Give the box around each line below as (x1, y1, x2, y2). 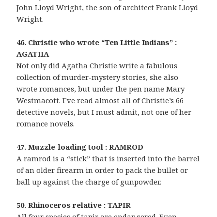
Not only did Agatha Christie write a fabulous (16, 60, 178, 70)
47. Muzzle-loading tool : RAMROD (16, 141, 144, 152)
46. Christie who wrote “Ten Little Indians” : (16, 37, 177, 47)
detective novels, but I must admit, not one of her (16, 107, 192, 117)
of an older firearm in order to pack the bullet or (16, 165, 188, 175)
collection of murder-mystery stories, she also (16, 72, 179, 82)
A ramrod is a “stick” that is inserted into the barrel (16, 153, 200, 163)
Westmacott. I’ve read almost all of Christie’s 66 (16, 95, 184, 105)
